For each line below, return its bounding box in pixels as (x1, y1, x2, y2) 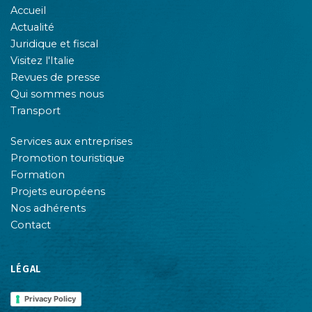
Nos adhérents (10, 202, 86, 215)
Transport (10, 104, 61, 118)
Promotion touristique (10, 152, 125, 165)
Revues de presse (10, 71, 100, 84)
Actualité (10, 21, 54, 34)
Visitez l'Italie (10, 54, 75, 68)
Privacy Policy (24, 293, 76, 304)
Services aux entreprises (10, 135, 132, 148)
